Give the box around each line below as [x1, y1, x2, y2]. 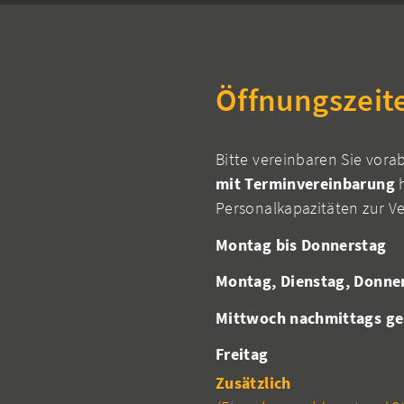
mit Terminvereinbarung [216, 173, 395, 195]
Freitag [216, 344, 269, 365]
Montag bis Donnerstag [216, 234, 387, 255]
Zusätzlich [216, 372, 291, 394]
